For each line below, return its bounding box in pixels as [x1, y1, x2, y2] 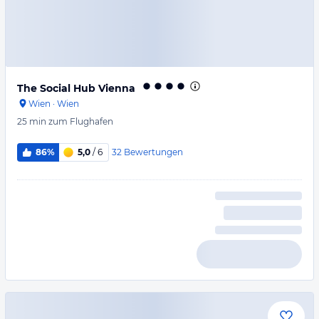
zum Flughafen [48, 116, 113, 127]
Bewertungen [123, 146, 183, 157]
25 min [17, 116, 46, 127]
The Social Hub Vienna [17, 82, 135, 95]
